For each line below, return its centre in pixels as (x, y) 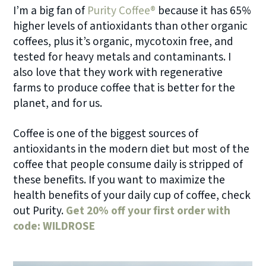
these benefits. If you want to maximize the (119, 180)
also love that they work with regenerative (118, 72)
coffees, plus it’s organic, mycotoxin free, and (123, 41)
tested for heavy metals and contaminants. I (122, 57)
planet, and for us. (59, 103)
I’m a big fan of (50, 10)
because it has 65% (204, 10)
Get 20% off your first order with (148, 211)
